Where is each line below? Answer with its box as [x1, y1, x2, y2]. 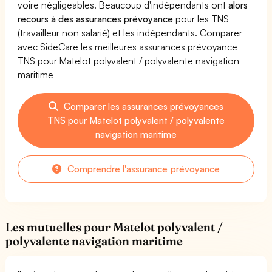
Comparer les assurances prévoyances [61, 100, 224, 112]
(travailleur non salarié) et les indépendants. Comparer [18, 26, 243, 39]
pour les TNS [173, 12, 229, 25]
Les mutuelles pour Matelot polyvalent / [5, 219, 223, 234]
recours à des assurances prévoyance [18, 12, 174, 25]
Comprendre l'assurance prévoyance [65, 162, 220, 175]
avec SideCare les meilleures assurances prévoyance [18, 40, 238, 53]
